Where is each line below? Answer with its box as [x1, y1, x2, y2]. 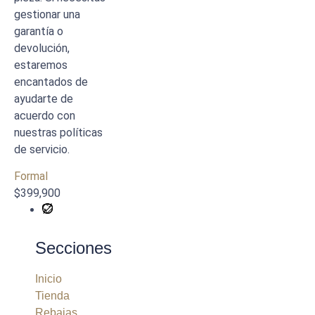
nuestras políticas [14, 125, 103, 139]
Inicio [35, 273, 62, 285]
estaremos [14, 58, 67, 72]
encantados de [14, 75, 88, 89]
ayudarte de [14, 91, 73, 105]
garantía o [14, 24, 63, 38]
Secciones [35, 238, 112, 258]
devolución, [14, 41, 70, 55]
